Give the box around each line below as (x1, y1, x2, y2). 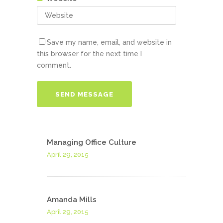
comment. (37, 61, 71, 70)
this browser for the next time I (37, 50, 142, 58)
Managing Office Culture (47, 138, 136, 147)
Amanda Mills (47, 195, 97, 205)
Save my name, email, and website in (47, 38, 172, 47)
